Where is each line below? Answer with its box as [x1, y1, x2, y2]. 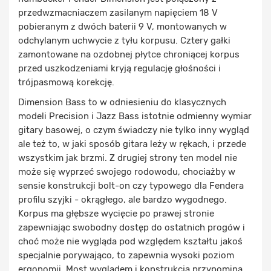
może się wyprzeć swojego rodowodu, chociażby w [18, 166, 235, 178]
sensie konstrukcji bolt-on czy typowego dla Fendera [18, 180, 244, 192]
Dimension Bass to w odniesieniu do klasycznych [18, 97, 226, 108]
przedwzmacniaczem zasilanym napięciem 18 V [18, 7, 218, 19]
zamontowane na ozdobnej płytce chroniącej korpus [18, 49, 240, 60]
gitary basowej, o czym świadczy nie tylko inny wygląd [18, 125, 249, 136]
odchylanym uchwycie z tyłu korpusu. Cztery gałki [18, 35, 230, 47]
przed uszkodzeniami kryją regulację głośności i [18, 63, 221, 74]
